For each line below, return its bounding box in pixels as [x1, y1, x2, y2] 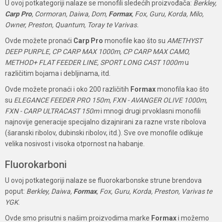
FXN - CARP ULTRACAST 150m [5, 107, 99, 115]
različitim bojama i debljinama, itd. [5, 69, 111, 77]
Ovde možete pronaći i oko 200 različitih [5, 85, 130, 93]
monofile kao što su [103, 37, 167, 45]
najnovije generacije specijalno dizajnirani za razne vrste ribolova [5, 118, 206, 126]
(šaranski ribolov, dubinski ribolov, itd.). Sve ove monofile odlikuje [5, 129, 203, 137]
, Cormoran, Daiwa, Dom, [32, 10, 109, 18]
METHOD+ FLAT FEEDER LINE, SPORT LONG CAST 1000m [5, 58, 183, 66]
